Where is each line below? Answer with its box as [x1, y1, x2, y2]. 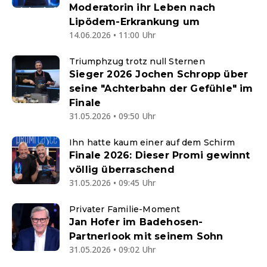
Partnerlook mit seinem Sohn [69, 231, 223, 242]
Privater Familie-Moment [69, 204, 181, 215]
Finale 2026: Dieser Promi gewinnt [69, 150, 250, 161]
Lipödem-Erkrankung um [69, 16, 200, 27]
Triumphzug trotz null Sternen [69, 56, 205, 67]
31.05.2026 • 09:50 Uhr [69, 110, 156, 122]
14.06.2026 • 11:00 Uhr [69, 29, 156, 41]
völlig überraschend [69, 164, 175, 175]
